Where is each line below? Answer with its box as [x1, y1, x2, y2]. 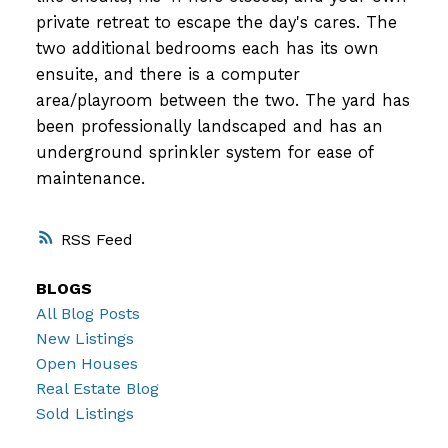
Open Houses [35, 354, 138, 374]
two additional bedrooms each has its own [35, 38, 379, 58]
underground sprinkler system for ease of [35, 142, 373, 162]
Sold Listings [35, 404, 134, 424]
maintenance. [35, 168, 145, 188]
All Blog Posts [35, 304, 140, 324]
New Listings [35, 329, 134, 349]
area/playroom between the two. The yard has [35, 90, 410, 110]
